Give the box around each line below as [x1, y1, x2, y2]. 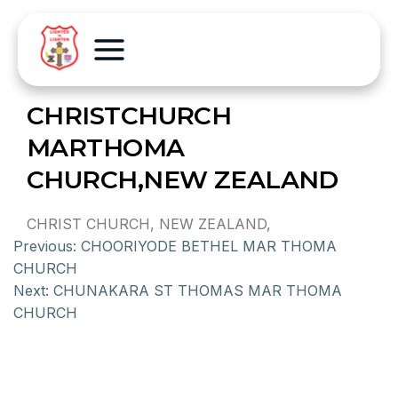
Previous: [13, 237, 76, 255]
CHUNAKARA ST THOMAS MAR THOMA [53, 282, 342, 299]
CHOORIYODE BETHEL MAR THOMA [81, 237, 337, 255]
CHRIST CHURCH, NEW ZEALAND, [27, 215, 271, 233]
